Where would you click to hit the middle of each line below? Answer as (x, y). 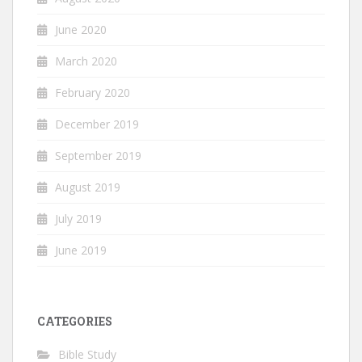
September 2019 (98, 156)
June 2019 (81, 250)
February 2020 (93, 93)
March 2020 (86, 61)
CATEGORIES (75, 322)
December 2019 (97, 124)
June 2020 (81, 30)
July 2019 (78, 219)
